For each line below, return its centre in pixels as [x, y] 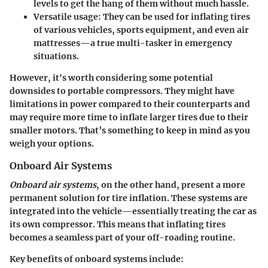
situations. [56, 57]
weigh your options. [52, 144]
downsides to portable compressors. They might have [122, 91]
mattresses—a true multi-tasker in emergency [133, 43]
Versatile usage [66, 17]
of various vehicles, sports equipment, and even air [141, 30]
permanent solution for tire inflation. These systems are [129, 198]
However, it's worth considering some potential [111, 78]
